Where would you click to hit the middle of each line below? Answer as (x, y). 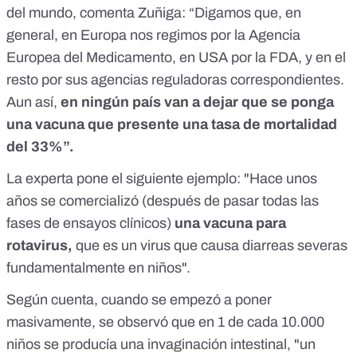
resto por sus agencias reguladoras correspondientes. (175, 80)
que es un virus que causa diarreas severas (212, 246)
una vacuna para (230, 224)
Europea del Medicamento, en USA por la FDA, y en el (176, 58)
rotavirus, (41, 246)
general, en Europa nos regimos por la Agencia (153, 35)
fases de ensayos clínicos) (90, 224)
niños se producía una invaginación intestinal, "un (161, 345)
